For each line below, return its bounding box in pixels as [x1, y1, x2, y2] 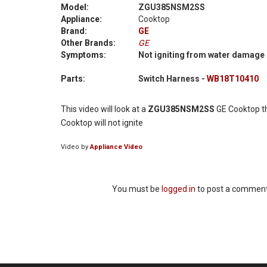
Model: [61, 2, 89, 13]
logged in [162, 184, 195, 194]
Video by [61, 143, 90, 151]
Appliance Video [90, 143, 142, 151]
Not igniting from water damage [138, 50, 265, 60]
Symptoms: [61, 50, 106, 60]
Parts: [61, 74, 85, 84]
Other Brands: [61, 38, 116, 48]
